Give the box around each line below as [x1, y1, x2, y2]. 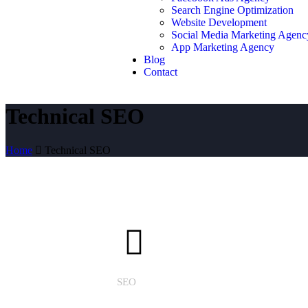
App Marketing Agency [171, 41, 274, 53]
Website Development [171, 16, 267, 28]
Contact [144, 66, 177, 78]
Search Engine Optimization [171, 4, 294, 16]
